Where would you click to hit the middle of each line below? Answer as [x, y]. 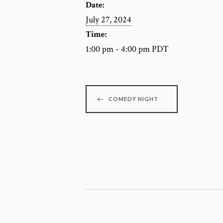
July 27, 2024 [109, 20]
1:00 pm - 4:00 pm [119, 49]
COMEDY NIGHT [133, 99]
